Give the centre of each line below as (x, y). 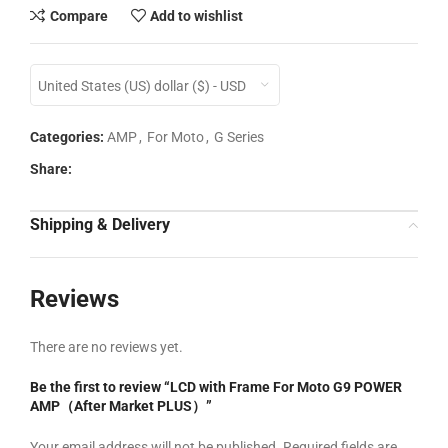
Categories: (67, 137)
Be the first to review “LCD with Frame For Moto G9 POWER (216, 387)
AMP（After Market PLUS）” (121, 406)
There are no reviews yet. (106, 347)
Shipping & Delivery (100, 225)
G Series (239, 137)
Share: (51, 169)
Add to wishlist (197, 15)
